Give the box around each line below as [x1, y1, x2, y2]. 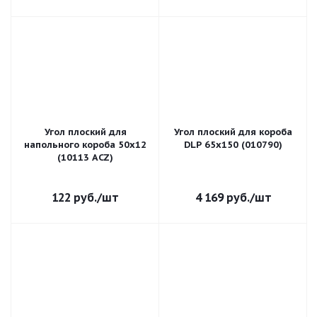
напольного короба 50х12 [24, 139, 146, 151]
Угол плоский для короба [174, 126, 292, 138]
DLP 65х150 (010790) [184, 139, 282, 151]
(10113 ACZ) [57, 151, 113, 163]
